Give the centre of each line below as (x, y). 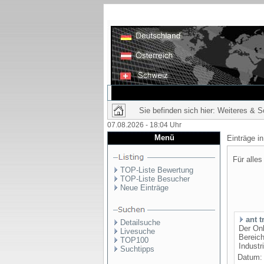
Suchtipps (137, 249)
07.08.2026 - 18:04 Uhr (144, 125)
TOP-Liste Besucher (155, 179)
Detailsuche (140, 222)
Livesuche (138, 231)
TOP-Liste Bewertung (157, 170)
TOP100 (134, 240)
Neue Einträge (144, 188)
